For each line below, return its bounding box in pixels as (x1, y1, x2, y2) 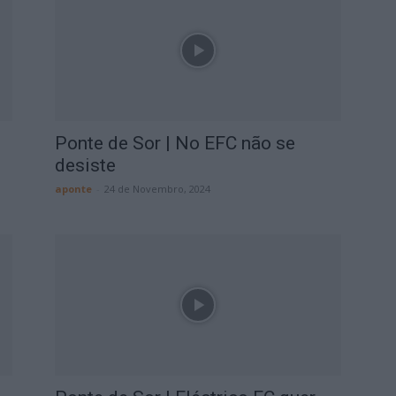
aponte (55, 182, 92, 195)
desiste (55, 155, 116, 176)
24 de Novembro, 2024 (104, 182, 210, 195)
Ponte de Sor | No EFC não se (55, 133, 295, 154)
